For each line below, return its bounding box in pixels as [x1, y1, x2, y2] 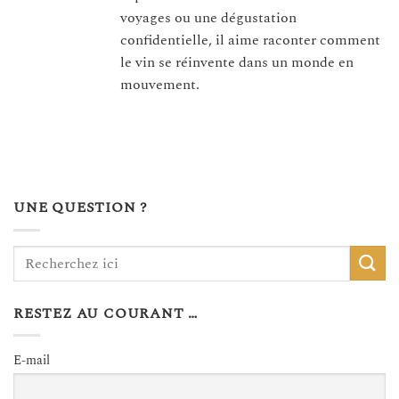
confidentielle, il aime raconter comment [120, 29, 380, 52]
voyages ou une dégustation [120, 7, 297, 29]
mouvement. [120, 74, 199, 96]
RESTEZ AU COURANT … [13, 302, 199, 324]
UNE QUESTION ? [13, 197, 149, 219]
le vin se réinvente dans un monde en [120, 52, 354, 74]
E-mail [13, 351, 50, 370]
